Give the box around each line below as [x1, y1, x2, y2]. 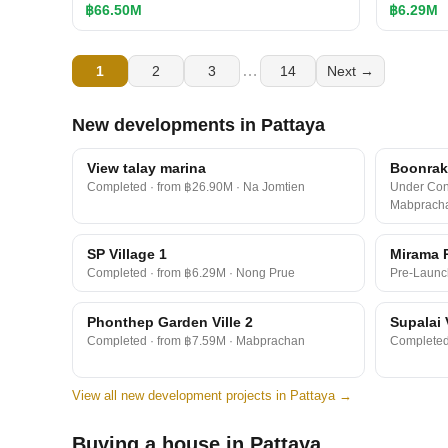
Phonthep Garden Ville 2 [87, 314, 253, 330]
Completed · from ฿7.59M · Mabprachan [87, 334, 305, 348]
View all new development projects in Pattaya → [72, 388, 352, 403]
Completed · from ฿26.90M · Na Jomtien [87, 180, 305, 194]
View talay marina [87, 160, 206, 176]
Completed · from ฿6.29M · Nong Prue [87, 266, 295, 280]
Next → [327, 63, 374, 79]
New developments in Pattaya [72, 115, 325, 135]
